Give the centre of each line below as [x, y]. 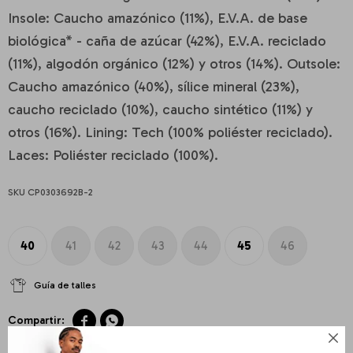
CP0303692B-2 [60, 192]
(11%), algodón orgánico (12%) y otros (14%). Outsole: [174, 64]
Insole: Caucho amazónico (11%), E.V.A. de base [158, 18]
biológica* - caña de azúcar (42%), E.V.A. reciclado [167, 41]
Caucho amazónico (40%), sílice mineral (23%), [154, 87]
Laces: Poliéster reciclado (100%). [113, 155]
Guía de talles [65, 285]
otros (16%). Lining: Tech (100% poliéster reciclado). [170, 132]
